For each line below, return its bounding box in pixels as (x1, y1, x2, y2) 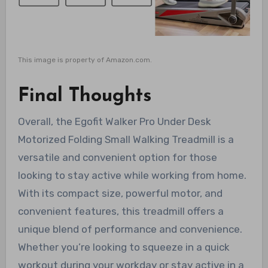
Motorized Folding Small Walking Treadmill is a (17, 133, 234, 146)
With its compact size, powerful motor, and (17, 187, 223, 200)
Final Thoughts (17, 86, 151, 106)
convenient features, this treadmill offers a (17, 205, 224, 218)
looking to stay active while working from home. (17, 169, 246, 182)
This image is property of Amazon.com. (17, 55, 152, 64)
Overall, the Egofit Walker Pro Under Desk (17, 115, 211, 128)
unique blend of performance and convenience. (17, 223, 242, 236)
